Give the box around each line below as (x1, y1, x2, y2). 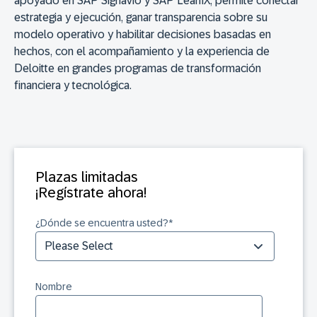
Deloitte (14, 62, 54, 75)
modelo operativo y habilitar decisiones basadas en (14, 28, 271, 41)
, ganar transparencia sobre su (121, 11, 267, 24)
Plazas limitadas (35, 169, 138, 185)
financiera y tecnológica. (14, 79, 132, 92)
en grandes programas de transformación (54, 62, 261, 75)
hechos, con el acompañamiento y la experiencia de (14, 45, 270, 58)
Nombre (35, 281, 72, 293)
